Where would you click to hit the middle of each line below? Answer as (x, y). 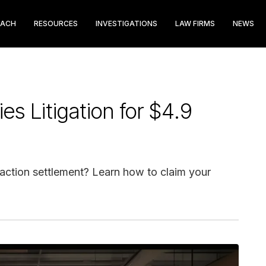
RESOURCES (56, 23)
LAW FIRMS (195, 23)
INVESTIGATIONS (126, 23)
